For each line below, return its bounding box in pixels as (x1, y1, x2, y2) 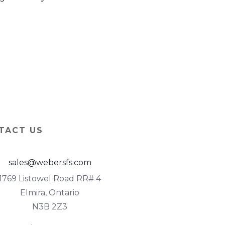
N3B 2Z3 (32, 201, 68, 211)
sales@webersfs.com (8, 157, 91, 167)
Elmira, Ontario (20, 187, 80, 197)
